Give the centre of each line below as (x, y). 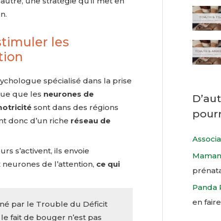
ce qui (108, 164)
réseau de (91, 120)
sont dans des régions (75, 107)
